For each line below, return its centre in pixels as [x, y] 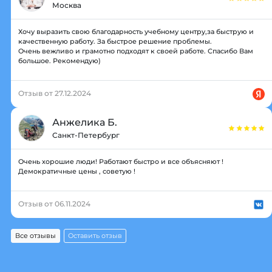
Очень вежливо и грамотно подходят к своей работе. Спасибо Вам [136, 51]
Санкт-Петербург [86, 135]
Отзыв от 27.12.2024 [55, 93]
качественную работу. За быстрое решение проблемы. [115, 41]
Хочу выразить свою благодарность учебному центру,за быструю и [136, 31]
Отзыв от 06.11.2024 [54, 203]
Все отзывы [36, 236]
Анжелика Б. [85, 122]
